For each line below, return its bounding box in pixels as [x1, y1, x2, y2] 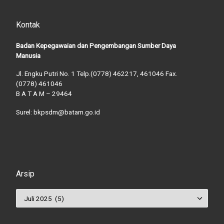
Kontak [15, 20, 40, 30]
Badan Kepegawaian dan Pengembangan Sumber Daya [15, 41, 176, 49]
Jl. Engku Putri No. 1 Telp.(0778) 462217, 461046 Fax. [15, 69, 177, 78]
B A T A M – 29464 [15, 89, 72, 98]
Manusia [15, 51, 40, 59]
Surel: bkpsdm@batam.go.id [15, 108, 100, 116]
